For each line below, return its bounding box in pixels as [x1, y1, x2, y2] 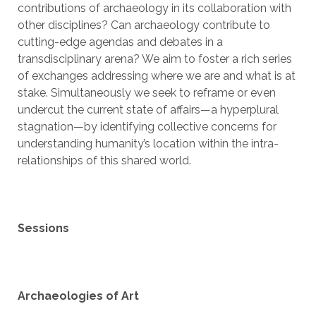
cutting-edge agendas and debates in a [17, 35, 223, 49]
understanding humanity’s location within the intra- [17, 137, 279, 150]
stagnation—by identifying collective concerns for [17, 120, 276, 133]
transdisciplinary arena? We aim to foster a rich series [17, 52, 292, 66]
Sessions [17, 221, 69, 235]
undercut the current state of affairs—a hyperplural [17, 103, 279, 116]
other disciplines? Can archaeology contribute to [17, 18, 270, 32]
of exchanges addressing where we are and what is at [17, 69, 296, 83]
